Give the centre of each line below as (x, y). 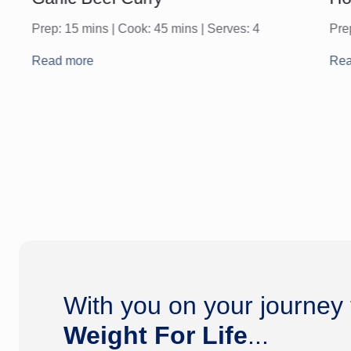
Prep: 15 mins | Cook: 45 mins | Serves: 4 (145, 29)
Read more (62, 61)
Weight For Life (155, 335)
